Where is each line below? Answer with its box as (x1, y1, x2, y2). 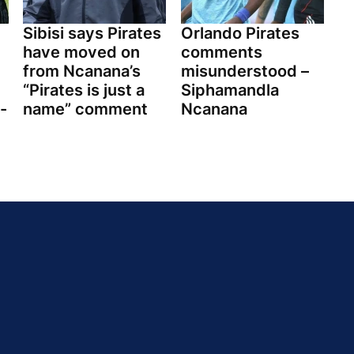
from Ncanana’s (23, 62, 141, 81)
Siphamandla (180, 81, 279, 100)
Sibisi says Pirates (23, 24, 161, 43)
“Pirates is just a (23, 81, 145, 100)
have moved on (23, 43, 140, 62)
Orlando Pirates (180, 24, 299, 43)
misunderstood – (180, 62, 309, 81)
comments (180, 43, 262, 62)
